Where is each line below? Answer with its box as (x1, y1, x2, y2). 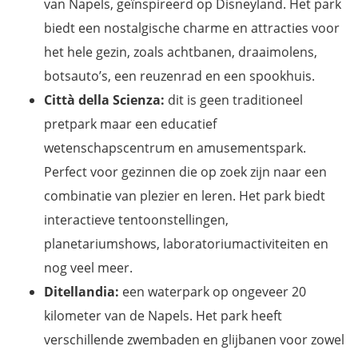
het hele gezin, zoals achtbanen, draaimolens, (44, 43, 317, 62)
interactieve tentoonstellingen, (44, 211, 229, 229)
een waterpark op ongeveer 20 (119, 283, 306, 301)
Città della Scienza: (44, 91, 165, 109)
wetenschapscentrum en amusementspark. (44, 139, 306, 157)
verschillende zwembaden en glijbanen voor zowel (44, 331, 344, 349)
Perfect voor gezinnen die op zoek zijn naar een (44, 163, 327, 181)
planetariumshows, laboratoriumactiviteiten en (44, 235, 328, 253)
